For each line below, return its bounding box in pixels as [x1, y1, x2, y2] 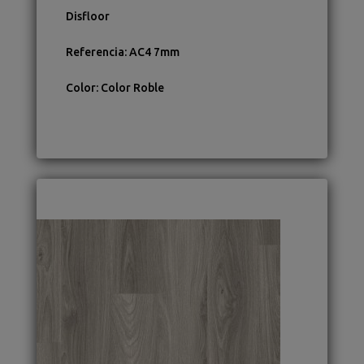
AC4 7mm [128, 45, 180, 59]
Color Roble [100, 81, 164, 95]
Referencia [65, 45, 124, 59]
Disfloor [65, 10, 110, 24]
